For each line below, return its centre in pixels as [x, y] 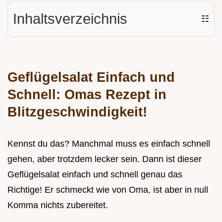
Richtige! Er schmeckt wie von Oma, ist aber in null [108, 190]
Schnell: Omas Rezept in [87, 95]
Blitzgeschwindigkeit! [77, 112]
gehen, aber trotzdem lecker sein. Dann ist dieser [105, 159]
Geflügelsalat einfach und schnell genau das [95, 175]
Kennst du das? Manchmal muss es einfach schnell [109, 144]
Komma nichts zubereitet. [58, 205]
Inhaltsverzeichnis [70, 19]
